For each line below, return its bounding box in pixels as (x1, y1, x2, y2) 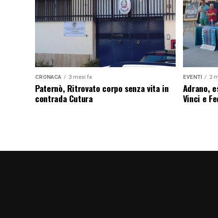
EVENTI (182, 74, 202, 81)
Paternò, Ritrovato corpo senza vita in (35, 82, 169, 95)
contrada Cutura (35, 92, 93, 105)
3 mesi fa (69, 74, 92, 81)
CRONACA (35, 74, 61, 81)
